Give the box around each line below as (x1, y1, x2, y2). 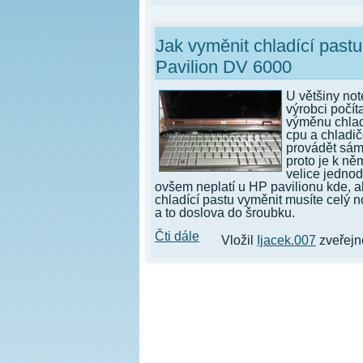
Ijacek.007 (257, 233, 316, 247)
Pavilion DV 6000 (156, 57, 292, 77)
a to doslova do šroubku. (155, 206, 295, 220)
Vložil (221, 233, 257, 247)
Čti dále (155, 229, 199, 243)
